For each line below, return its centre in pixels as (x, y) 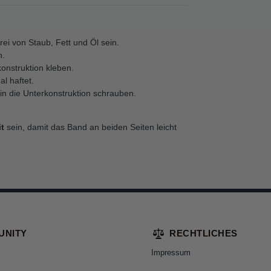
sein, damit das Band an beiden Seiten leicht (90, 127)
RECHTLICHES (204, 233)
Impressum (171, 252)
